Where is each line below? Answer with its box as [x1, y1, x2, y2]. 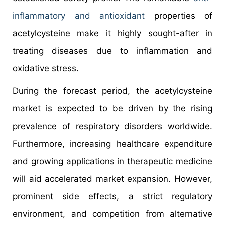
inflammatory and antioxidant [13, 10, 145, 21]
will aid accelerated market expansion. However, [13, 173, 212, 184]
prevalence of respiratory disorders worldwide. [13, 121, 212, 131]
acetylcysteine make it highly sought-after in [13, 28, 212, 38]
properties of [145, 10, 212, 21]
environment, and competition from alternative [13, 208, 212, 219]
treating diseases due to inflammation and [13, 45, 212, 56]
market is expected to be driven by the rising [13, 103, 212, 114]
